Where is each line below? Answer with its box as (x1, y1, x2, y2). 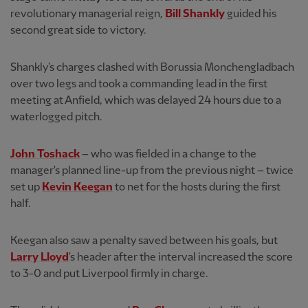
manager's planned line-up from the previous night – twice (10, 164, 294, 177)
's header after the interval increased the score (69, 251, 293, 263)
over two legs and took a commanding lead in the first (10, 78, 267, 90)
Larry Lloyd (10, 251, 69, 263)
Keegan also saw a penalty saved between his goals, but (10, 234, 278, 247)
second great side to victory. (10, 24, 146, 36)
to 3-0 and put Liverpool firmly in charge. (10, 267, 208, 280)
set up (10, 181, 42, 193)
